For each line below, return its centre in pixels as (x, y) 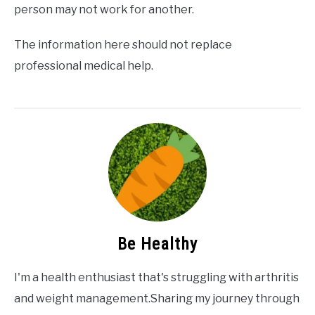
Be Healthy (157, 244)
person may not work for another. (104, 9)
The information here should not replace (123, 44)
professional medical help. (84, 65)
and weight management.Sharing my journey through (157, 298)
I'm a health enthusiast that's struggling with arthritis (156, 277)
